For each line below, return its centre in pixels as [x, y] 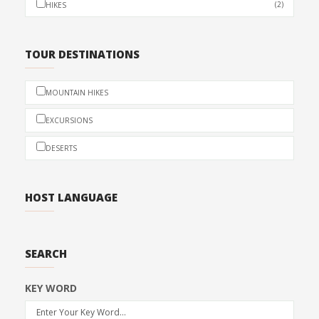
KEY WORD [51, 288]
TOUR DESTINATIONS [82, 54]
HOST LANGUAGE [71, 197]
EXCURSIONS [69, 120]
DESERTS [61, 148]
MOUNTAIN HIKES [77, 92]
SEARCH [46, 253]
